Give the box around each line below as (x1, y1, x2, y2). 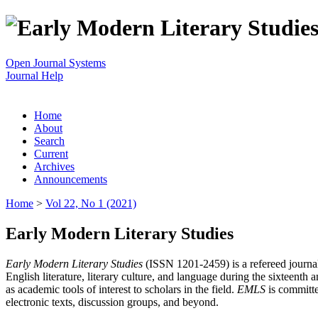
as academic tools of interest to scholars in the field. (6, 283, 237, 295)
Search (34, 134, 65, 147)
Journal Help (6, 69, 63, 82)
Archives (34, 160, 75, 172)
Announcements (34, 172, 107, 185)
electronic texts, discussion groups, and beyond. (6, 295, 219, 308)
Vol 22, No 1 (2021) (45, 197, 136, 209)
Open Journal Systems (6, 56, 106, 69)
